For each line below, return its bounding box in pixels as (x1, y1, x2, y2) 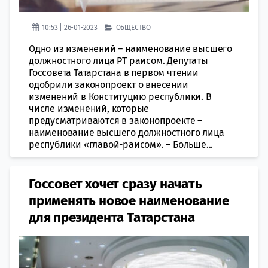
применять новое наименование (29, 192, 229, 209)
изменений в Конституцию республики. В (29, 90, 212, 102)
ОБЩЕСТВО (115, 22, 151, 32)
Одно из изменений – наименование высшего (29, 42, 232, 54)
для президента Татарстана (29, 209, 196, 226)
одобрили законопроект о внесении (29, 78, 188, 90)
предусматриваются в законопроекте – (29, 114, 202, 126)
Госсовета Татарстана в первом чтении (29, 66, 199, 78)
